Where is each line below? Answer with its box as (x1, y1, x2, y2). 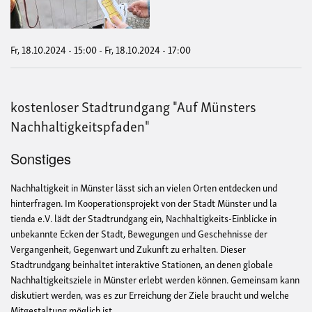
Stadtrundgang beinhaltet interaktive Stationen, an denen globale (10, 256, 273, 272)
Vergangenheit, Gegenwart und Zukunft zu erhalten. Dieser (10, 240, 246, 257)
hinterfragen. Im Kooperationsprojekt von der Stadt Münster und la (10, 194, 277, 211)
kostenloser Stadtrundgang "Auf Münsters (10, 94, 256, 117)
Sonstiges (10, 148, 71, 169)
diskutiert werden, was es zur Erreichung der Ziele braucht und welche (10, 286, 289, 303)
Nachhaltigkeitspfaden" (10, 114, 150, 136)
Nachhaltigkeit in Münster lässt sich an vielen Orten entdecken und (10, 179, 277, 196)
